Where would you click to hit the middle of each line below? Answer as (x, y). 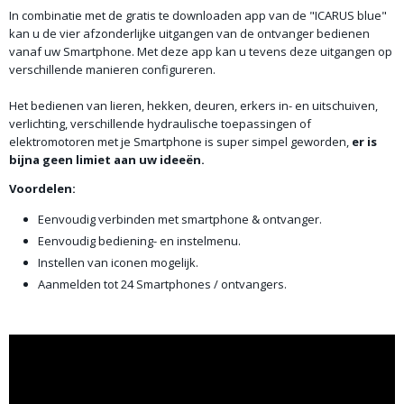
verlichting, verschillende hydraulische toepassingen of (160, 124)
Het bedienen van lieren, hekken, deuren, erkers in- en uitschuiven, (193, 106)
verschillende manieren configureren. (112, 70)
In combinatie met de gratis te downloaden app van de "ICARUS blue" (198, 16)
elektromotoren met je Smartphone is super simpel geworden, (180, 142)
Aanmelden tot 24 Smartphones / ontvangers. (162, 285)
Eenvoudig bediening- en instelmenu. (139, 241)
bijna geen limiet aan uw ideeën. (107, 160)
